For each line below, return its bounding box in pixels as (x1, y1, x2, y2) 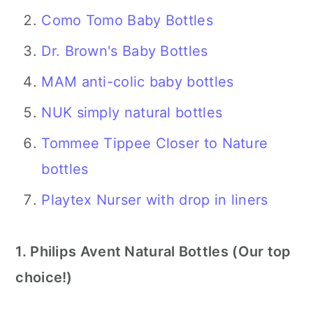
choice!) (15, 269, 73, 286)
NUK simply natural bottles (41, 104, 223, 122)
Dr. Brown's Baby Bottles (41, 43, 208, 60)
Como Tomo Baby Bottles (41, 12, 213, 29)
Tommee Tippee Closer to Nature (41, 135, 268, 152)
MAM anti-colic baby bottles (41, 73, 234, 91)
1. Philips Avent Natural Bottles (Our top (15, 243, 291, 261)
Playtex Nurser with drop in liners (41, 191, 268, 209)
